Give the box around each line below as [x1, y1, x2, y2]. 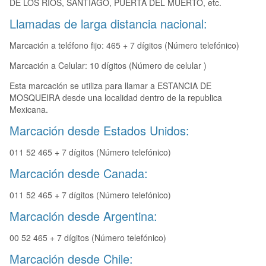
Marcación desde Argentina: [9, 207, 157, 225]
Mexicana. [9, 103, 48, 116]
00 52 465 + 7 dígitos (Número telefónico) [9, 232, 166, 244]
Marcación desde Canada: [9, 164, 148, 182]
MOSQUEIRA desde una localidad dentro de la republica [9, 91, 222, 104]
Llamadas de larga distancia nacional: [9, 15, 207, 33]
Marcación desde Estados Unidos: [9, 122, 189, 140]
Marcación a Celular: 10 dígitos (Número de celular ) [9, 59, 207, 72]
